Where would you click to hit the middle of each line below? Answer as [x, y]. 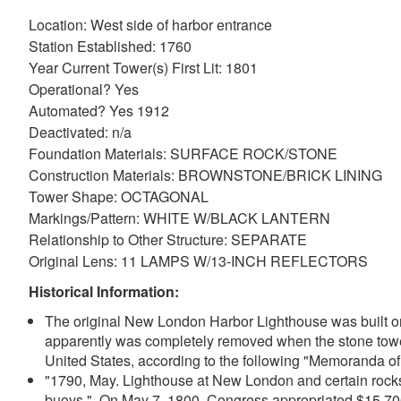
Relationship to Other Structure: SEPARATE [168, 239]
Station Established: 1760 [110, 46]
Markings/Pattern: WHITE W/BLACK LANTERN [179, 218]
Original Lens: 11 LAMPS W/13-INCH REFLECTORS [198, 261]
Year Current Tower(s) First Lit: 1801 [143, 68]
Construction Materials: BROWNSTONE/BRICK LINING [205, 175]
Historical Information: [104, 291]
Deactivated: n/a [80, 132]
